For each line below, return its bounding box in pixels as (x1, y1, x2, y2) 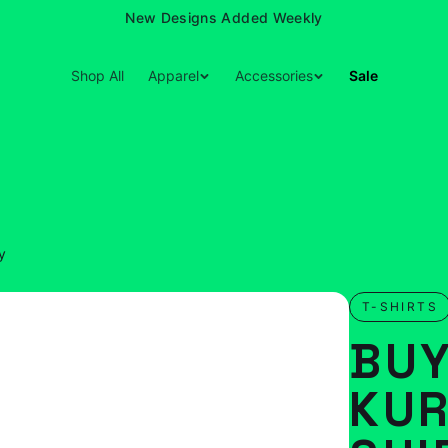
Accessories (234, 67, 313, 84)
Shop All (70, 67, 124, 84)
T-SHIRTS (361, 299, 438, 314)
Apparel (147, 67, 199, 84)
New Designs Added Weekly (125, 9, 323, 26)
